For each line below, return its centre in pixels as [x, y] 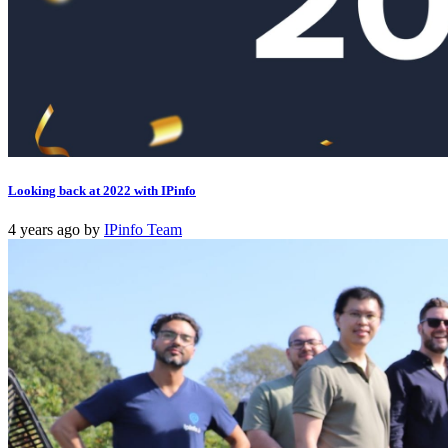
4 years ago [44, 230]
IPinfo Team [143, 230]
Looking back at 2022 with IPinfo [102, 190]
